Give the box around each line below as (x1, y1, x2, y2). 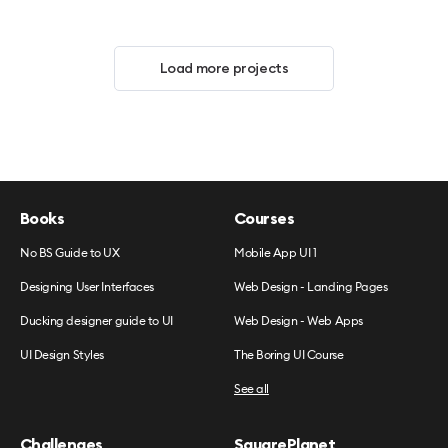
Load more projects (159, 61, 289, 76)
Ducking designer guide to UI (20, 313, 173, 328)
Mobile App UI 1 (234, 245, 317, 260)
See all (234, 381, 269, 396)
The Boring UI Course (234, 347, 344, 362)
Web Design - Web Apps (234, 313, 363, 328)
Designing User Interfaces (20, 279, 154, 294)
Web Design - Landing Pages (234, 279, 388, 294)
